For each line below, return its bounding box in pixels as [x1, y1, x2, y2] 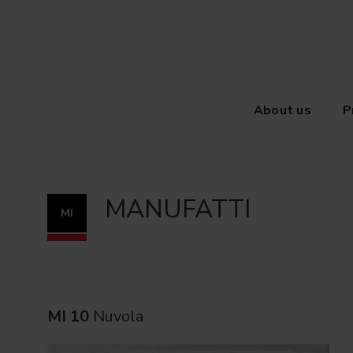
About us [253, 102, 311, 119]
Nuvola [89, 305, 143, 327]
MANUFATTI [104, 192, 251, 226]
